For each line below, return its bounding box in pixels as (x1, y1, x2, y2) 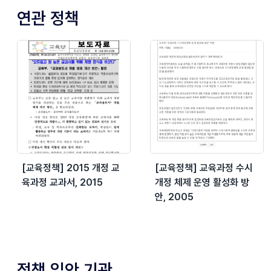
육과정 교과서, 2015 (22, 176, 103, 188)
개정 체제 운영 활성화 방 (155, 176, 249, 188)
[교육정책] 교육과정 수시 (155, 162, 253, 174)
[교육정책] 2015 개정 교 (22, 162, 120, 174)
